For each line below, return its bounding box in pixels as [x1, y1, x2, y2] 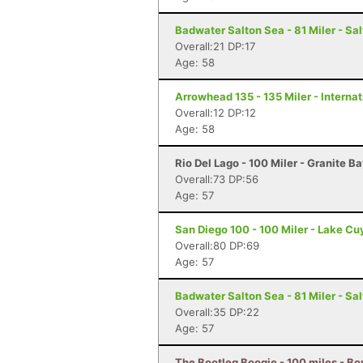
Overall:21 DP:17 [175, 40, 255, 53]
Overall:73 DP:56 [175, 173, 258, 186]
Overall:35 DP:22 [175, 305, 259, 318]
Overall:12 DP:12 [175, 106, 256, 119]
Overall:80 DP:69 [175, 239, 259, 252]
